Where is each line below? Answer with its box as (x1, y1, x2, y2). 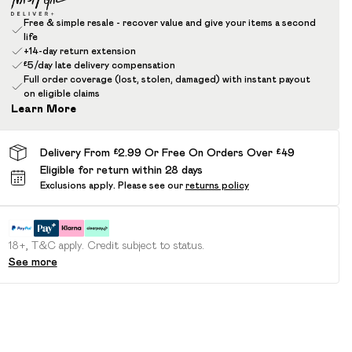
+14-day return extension (23, 46, 136, 56)
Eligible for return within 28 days (39, 163, 203, 176)
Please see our (117, 180, 183, 190)
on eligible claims (23, 88, 100, 98)
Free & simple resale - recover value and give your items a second (23, 17, 316, 27)
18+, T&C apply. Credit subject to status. (8, 239, 204, 251)
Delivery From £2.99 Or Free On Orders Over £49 (39, 145, 295, 159)
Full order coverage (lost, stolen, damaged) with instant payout (23, 74, 310, 84)
